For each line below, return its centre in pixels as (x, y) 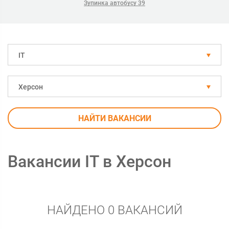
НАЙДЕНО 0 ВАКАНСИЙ (114, 210)
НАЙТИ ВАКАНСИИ (114, 118)
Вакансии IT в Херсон (89, 162)
